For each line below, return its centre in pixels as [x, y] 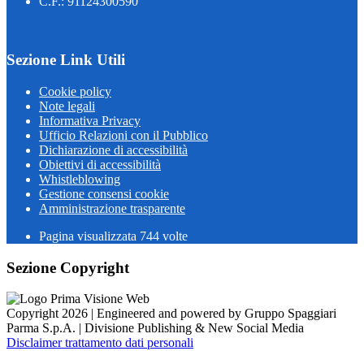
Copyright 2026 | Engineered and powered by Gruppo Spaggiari [171, 314]
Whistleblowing [80, 179]
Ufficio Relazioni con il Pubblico [123, 135]
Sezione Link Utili [66, 60]
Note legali [67, 106]
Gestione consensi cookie [104, 194]
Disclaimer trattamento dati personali [100, 343]
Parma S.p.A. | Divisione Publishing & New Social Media [155, 328]
